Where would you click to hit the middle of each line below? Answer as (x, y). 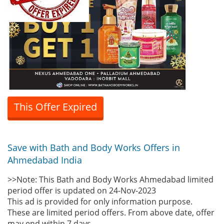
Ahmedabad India (45, 160)
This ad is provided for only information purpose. (100, 201)
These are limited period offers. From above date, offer (111, 212)
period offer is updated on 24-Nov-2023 (82, 190)
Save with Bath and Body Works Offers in (94, 147)
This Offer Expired (55, 107)
